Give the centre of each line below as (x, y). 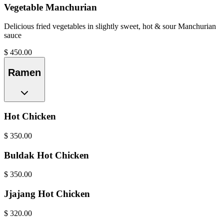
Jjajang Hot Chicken (47, 194)
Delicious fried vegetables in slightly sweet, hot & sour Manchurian (110, 26)
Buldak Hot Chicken (46, 155)
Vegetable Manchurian (50, 7)
